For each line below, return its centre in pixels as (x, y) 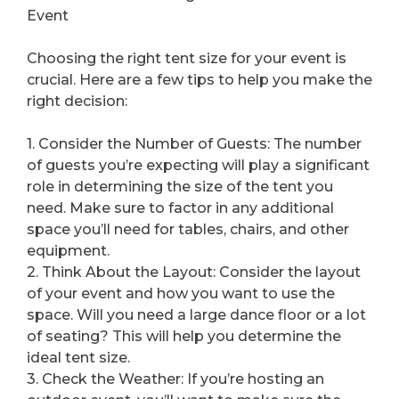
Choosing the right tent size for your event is (187, 59)
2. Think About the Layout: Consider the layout (194, 273)
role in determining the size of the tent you (180, 187)
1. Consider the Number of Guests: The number (194, 144)
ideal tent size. (78, 358)
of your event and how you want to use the (181, 294)
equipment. (68, 251)
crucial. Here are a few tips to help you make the (199, 80)
